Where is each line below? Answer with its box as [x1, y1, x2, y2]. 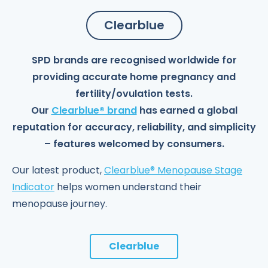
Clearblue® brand [51, 103, 137, 117]
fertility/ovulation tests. [75, 87, 193, 100]
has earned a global [136, 103, 237, 117]
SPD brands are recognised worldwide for [31, 53, 237, 67]
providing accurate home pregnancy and [32, 70, 236, 84]
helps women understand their [54, 180, 202, 194]
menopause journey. [12, 197, 107, 211]
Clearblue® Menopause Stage [104, 163, 242, 177]
